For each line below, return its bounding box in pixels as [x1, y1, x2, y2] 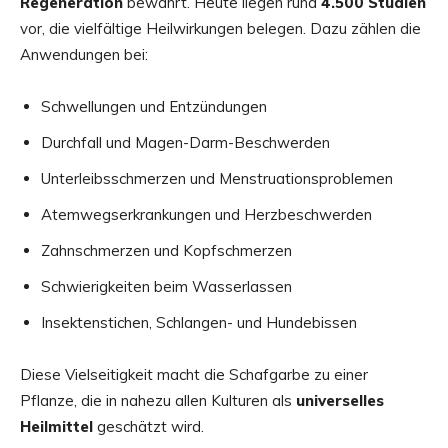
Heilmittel [20, 416, 93, 436]
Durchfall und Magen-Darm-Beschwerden [41, 132, 330, 152]
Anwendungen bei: [20, 44, 148, 64]
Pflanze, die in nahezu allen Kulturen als [20, 390, 296, 410]
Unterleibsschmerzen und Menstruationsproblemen [41, 168, 393, 188]
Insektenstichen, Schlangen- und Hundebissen [41, 312, 357, 332]
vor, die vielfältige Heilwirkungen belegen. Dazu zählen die [20, 18, 421, 38]
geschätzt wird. [93, 416, 204, 436]
